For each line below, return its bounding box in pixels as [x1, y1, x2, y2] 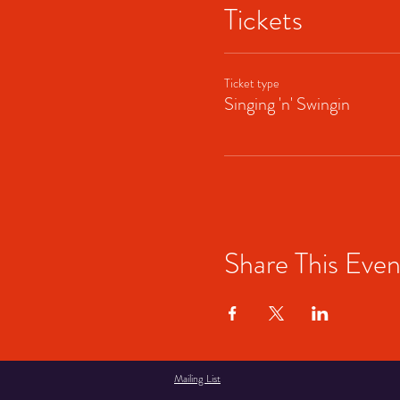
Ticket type [223, 73, 279, 92]
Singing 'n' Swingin [223, 90, 350, 117]
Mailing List [174, 370, 221, 387]
